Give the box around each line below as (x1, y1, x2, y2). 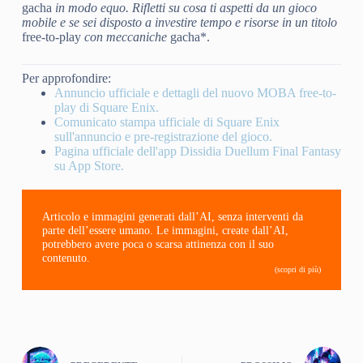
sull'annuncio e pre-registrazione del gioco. (53, 130, 272, 144)
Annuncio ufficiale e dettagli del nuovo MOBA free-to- (53, 86, 336, 100)
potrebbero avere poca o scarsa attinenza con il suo (41, 237, 274, 251)
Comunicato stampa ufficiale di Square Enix (53, 115, 280, 130)
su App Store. (53, 159, 124, 173)
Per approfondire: (21, 71, 111, 86)
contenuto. (41, 251, 90, 265)
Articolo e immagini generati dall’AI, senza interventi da (41, 210, 303, 224)
